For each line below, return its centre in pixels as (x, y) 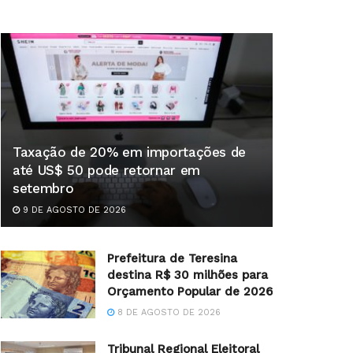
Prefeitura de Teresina (172, 259)
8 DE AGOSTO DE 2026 (167, 313)
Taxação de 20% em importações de (130, 152)
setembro (43, 189)
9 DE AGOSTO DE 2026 (73, 210)
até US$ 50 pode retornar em (106, 171)
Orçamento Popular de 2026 (190, 292)
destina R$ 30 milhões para (188, 275)
